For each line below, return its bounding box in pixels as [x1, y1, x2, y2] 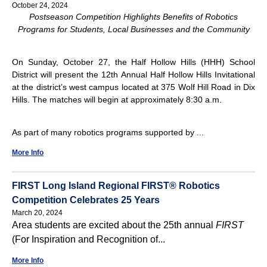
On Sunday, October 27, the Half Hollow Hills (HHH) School [12, 57, 255, 67]
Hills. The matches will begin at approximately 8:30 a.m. [12, 94, 222, 104]
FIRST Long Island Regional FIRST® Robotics [12, 180, 220, 191]
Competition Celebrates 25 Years [12, 194, 160, 205]
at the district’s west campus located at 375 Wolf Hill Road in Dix [12, 82, 255, 92]
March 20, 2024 [12, 208, 63, 217]
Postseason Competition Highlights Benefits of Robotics [29, 11, 238, 21]
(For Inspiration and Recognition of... [12, 234, 165, 244]
